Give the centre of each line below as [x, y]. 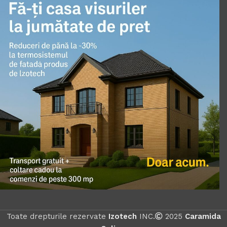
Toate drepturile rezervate [57, 216]
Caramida [203, 216]
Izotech [122, 216]
